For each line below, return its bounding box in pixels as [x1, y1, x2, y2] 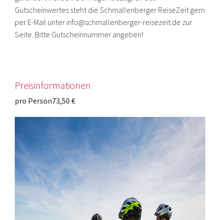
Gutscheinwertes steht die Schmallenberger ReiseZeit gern [15, 5, 205, 15]
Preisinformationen [15, 79, 91, 91]
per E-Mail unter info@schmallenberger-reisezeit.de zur [15, 17, 192, 27]
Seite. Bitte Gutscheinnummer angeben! [15, 29, 143, 39]
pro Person [15, 96, 52, 106]
